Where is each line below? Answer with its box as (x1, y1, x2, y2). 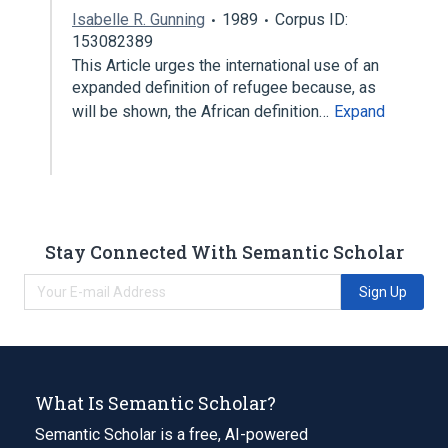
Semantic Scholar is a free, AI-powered (35, 424, 308, 444)
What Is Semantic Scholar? (35, 390, 276, 415)
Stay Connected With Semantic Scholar (44, 239, 404, 264)
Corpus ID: (275, 10, 348, 29)
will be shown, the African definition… (72, 102, 333, 121)
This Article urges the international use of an (72, 56, 379, 75)
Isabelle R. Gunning (72, 10, 205, 29)
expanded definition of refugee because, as (72, 78, 376, 97)
